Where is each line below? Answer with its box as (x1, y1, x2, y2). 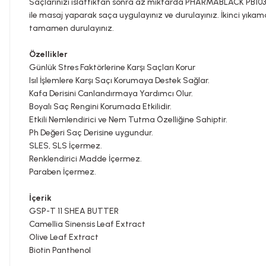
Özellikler (29, 49, 68, 59)
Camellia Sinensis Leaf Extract (29, 219, 145, 229)
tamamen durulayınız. (29, 23, 114, 33)
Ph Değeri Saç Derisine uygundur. (29, 128, 153, 138)
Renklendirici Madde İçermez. (29, 154, 142, 164)
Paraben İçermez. (29, 167, 96, 177)
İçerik (29, 193, 52, 203)
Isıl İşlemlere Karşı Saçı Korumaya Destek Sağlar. (29, 75, 210, 85)
